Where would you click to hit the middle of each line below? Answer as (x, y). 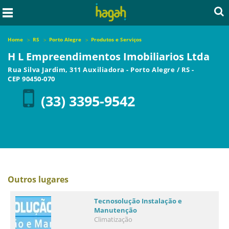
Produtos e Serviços (116, 39)
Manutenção (116, 210)
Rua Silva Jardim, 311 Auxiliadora (67, 70)
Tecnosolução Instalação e (138, 201)
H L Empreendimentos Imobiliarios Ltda (109, 56)
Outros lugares (38, 179)
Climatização (113, 219)
